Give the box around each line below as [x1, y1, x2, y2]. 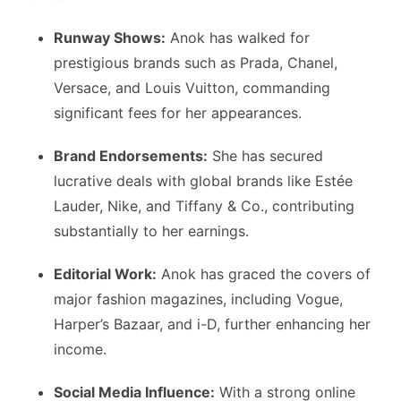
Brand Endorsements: [54, 146, 208, 165]
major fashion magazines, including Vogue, [54, 289, 343, 308]
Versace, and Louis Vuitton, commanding [54, 78, 330, 97]
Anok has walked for [166, 28, 310, 47]
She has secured [208, 146, 323, 165]
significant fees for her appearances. [54, 103, 302, 122]
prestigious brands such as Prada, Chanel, [54, 53, 337, 72]
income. [54, 339, 107, 358]
